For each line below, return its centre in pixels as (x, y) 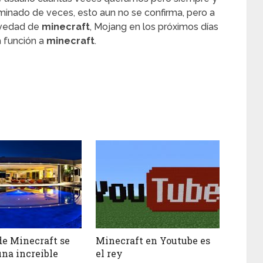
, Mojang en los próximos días (154, 27)
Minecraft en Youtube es (153, 240)
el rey (109, 253)
